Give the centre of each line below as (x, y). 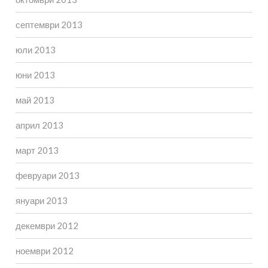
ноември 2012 (44, 251)
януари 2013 (41, 201)
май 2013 (35, 100)
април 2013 (39, 125)
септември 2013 (49, 25)
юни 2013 (35, 75)
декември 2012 (47, 226)
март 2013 (37, 150)
